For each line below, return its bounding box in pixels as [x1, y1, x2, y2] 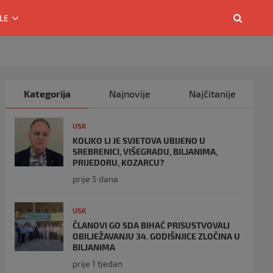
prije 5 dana [73, 174, 119, 184]
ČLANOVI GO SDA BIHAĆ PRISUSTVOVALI [73, 220, 230, 230]
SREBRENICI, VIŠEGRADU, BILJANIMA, [73, 146, 218, 157]
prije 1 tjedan [73, 258, 123, 269]
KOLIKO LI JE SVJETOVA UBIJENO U [73, 135, 206, 146]
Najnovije [108, 88, 151, 99]
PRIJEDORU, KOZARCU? [73, 157, 165, 168]
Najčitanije [188, 88, 236, 99]
